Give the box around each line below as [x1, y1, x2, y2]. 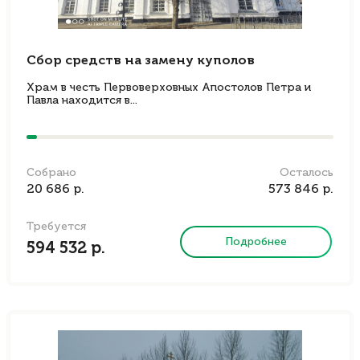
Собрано [27, 167, 76, 178]
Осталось [280, 167, 333, 178]
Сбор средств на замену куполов [27, 55, 255, 67]
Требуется [27, 221, 86, 232]
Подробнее [225, 235, 288, 248]
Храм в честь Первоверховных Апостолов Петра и [27, 82, 311, 93]
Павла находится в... [27, 95, 137, 106]
